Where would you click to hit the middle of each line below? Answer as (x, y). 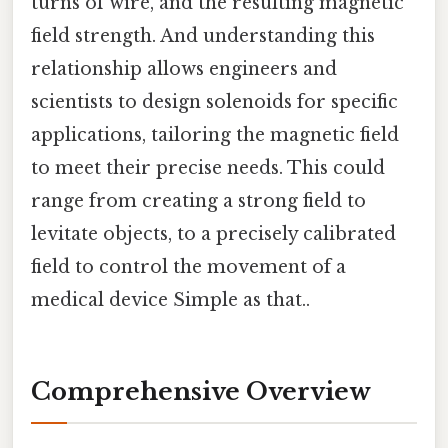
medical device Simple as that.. (170, 299)
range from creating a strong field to (198, 200)
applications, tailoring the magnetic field (215, 134)
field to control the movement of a (188, 266)
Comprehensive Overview (201, 392)
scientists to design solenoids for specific (214, 101)
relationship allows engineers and (184, 68)
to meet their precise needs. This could (208, 167)
